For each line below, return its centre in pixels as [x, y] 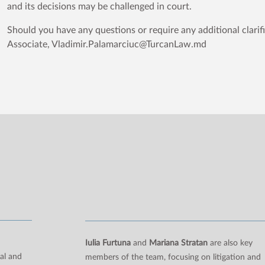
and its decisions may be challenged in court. [99, 7]
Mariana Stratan [178, 243]
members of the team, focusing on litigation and [173, 257]
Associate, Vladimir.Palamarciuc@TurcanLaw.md [107, 44]
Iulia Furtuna [108, 243]
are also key [230, 243]
